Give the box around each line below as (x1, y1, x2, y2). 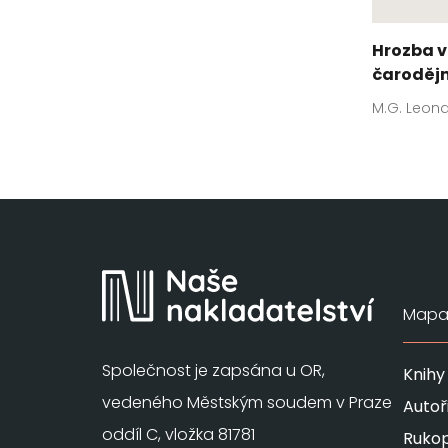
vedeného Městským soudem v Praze (102, 391, 392, 414)
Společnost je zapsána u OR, (102, 359, 325, 382)
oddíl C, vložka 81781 (102, 423, 255, 446)
